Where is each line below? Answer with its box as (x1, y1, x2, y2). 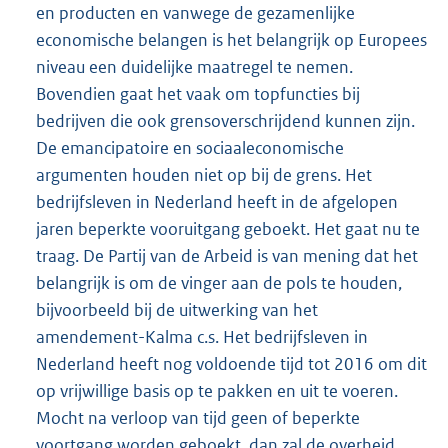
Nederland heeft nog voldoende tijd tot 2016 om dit (36, 353, 427, 376)
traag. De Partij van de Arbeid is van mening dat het (36, 245, 418, 268)
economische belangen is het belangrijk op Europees (36, 29, 427, 52)
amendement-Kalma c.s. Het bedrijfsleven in (36, 326, 368, 349)
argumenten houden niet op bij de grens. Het (36, 164, 372, 187)
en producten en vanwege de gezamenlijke (36, 2, 355, 25)
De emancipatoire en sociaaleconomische (36, 137, 344, 160)
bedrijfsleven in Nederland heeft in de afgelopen (36, 191, 398, 214)
